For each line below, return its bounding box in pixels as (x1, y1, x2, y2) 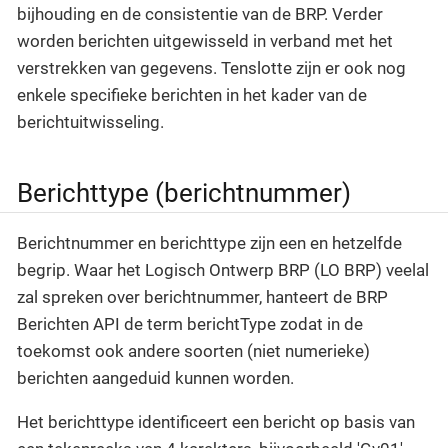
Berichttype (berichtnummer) (17, 178, 351, 209)
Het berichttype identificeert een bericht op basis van (17, 411, 415, 432)
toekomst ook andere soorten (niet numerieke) (17, 340, 370, 361)
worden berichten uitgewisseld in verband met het (17, 31, 393, 52)
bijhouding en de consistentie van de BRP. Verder (17, 4, 383, 25)
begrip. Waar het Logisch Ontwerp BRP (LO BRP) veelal (17, 259, 429, 280)
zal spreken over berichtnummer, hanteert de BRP (17, 286, 388, 307)
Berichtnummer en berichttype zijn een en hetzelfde (17, 232, 402, 253)
